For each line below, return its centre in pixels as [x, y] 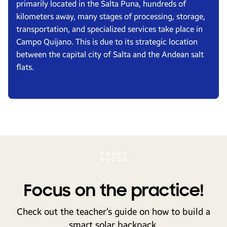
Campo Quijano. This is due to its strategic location [107, 42]
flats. [25, 67]
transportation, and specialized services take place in [109, 29]
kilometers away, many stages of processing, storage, [111, 16]
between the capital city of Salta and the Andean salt [110, 54]
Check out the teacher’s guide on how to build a [113, 212]
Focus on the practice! [113, 191]
